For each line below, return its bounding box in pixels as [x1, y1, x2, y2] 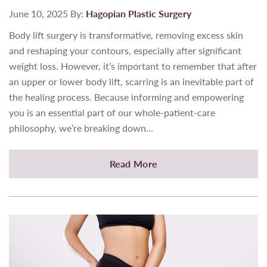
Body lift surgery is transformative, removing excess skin [9, 27, 243, 42]
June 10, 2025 [9, 6, 68, 20]
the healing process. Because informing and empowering [9, 89, 244, 104]
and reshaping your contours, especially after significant [9, 43, 241, 57]
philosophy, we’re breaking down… [9, 120, 153, 135]
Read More [109, 156, 158, 170]
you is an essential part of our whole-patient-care [9, 105, 215, 119]
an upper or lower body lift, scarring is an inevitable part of [9, 74, 254, 88]
